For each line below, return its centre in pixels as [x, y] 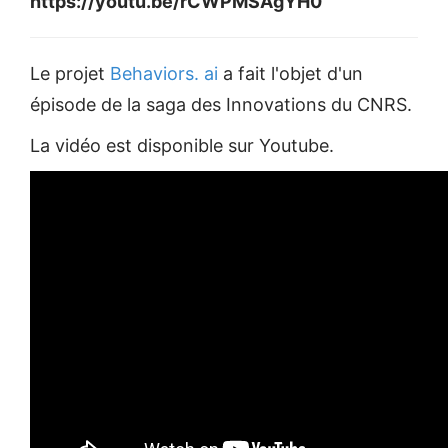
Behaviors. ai [166, 74]
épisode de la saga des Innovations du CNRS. [221, 105]
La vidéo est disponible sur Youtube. [182, 146]
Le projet [70, 74]
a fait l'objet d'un [293, 74]
